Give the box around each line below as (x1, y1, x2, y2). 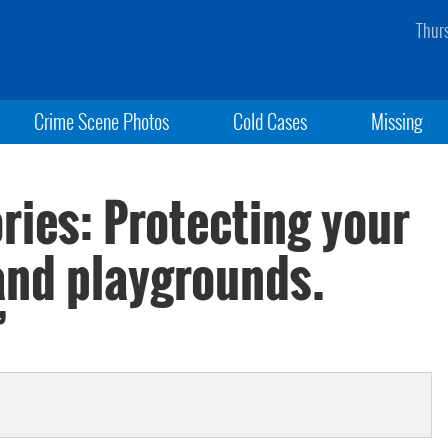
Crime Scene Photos (33, 106, 169, 136)
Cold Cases (232, 106, 307, 136)
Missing (371, 106, 424, 136)
